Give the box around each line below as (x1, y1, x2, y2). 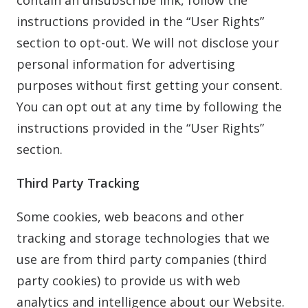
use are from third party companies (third (16, 251, 267, 267)
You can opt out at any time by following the (16, 98, 282, 115)
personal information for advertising (16, 56, 235, 72)
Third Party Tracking (16, 175, 140, 191)
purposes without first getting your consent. (16, 77, 283, 93)
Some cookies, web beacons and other (16, 208, 244, 225)
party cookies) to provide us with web (16, 272, 241, 289)
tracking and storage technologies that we (16, 230, 269, 246)
